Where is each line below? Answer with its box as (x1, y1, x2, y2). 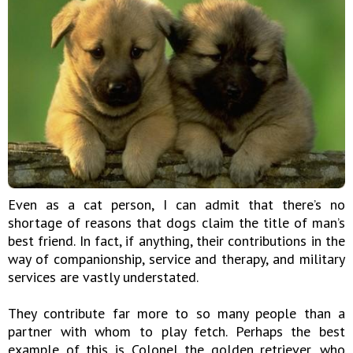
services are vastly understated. (8, 268, 199, 286)
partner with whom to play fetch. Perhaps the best (8, 322, 345, 340)
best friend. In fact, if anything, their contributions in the (8, 232, 345, 250)
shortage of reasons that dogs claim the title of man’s (8, 214, 345, 232)
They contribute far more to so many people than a (8, 304, 345, 322)
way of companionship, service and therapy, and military (8, 250, 345, 268)
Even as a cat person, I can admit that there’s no (8, 195, 345, 214)
